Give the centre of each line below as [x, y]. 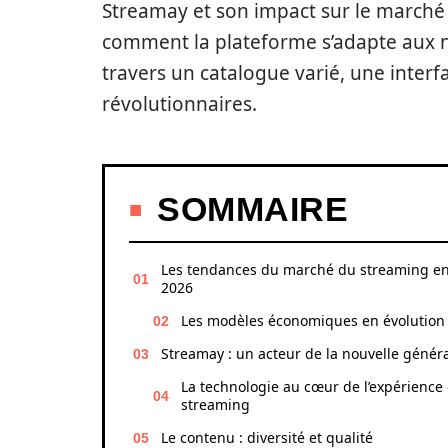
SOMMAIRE [252, 209]
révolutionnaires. [179, 104]
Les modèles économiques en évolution [313, 320]
